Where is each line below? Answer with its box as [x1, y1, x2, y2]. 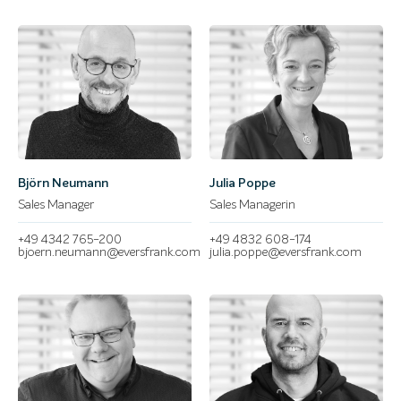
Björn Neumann [18, 176, 108, 190]
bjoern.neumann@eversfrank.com [18, 245, 200, 259]
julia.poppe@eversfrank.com [209, 245, 362, 259]
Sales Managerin [209, 198, 295, 211]
